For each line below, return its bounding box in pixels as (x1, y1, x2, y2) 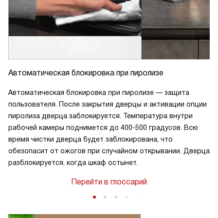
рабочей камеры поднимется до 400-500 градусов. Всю (8, 123, 198, 131)
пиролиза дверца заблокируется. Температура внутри (8, 111, 193, 120)
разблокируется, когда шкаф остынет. (8, 158, 138, 166)
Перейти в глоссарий (71, 177, 147, 186)
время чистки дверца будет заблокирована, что (8, 135, 173, 143)
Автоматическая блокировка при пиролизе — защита (8, 88, 189, 96)
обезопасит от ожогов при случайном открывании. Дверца (8, 146, 210, 155)
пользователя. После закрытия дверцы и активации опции (8, 100, 207, 108)
